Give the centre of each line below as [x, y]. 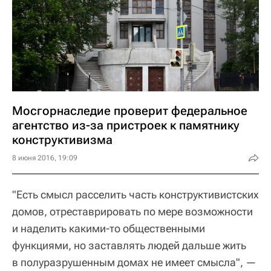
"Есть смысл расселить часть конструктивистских [135, 195]
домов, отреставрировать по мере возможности [132, 212]
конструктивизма [62, 140]
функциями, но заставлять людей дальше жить [129, 246]
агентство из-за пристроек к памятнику [126, 126]
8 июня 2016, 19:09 [45, 158]
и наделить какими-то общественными [109, 229]
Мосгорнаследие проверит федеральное [130, 111]
